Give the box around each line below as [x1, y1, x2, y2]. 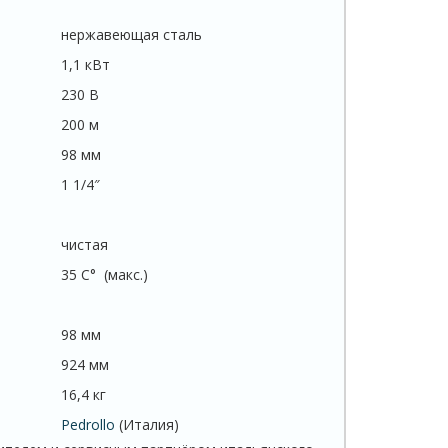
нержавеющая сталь [60, 25, 202, 45]
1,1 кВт [60, 55, 110, 75]
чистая [60, 235, 108, 255]
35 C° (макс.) [60, 265, 148, 285]
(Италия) [114, 415, 179, 435]
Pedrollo [60, 415, 115, 435]
